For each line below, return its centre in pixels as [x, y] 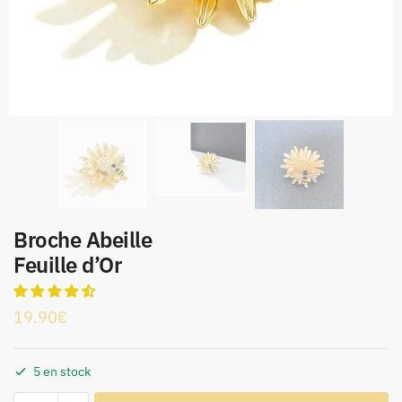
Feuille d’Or [67, 265]
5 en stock [62, 372]
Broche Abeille [83, 240]
